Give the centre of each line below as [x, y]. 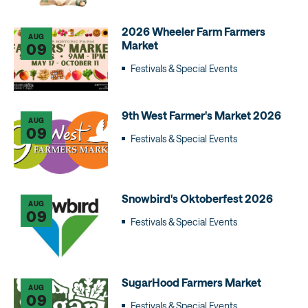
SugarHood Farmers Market [191, 282]
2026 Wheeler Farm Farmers [193, 32]
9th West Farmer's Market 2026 [201, 115]
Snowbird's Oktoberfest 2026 [197, 199]
